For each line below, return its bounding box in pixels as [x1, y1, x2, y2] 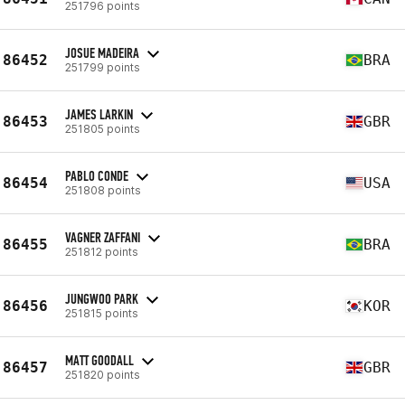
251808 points [65, 183, 141, 197]
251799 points [65, 60, 140, 74]
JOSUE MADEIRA [65, 43, 139, 61]
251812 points [65, 244, 138, 259]
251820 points [65, 367, 140, 381]
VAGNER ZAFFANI [65, 228, 140, 246]
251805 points [65, 121, 140, 136]
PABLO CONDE [65, 166, 128, 184]
